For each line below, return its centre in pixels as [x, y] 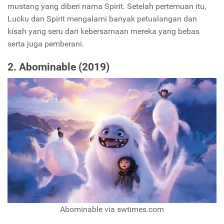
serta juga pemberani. [46, 43]
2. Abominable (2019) [58, 67]
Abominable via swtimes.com [112, 209]
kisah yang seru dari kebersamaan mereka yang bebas [103, 31]
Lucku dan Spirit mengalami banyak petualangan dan [102, 18]
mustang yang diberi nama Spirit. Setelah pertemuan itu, [107, 6]
